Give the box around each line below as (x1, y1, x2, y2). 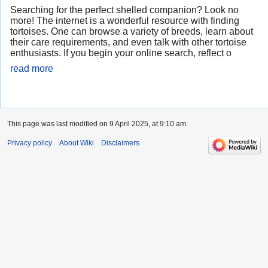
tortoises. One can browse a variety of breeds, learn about (10, 26, 253, 37)
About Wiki (59, 139, 94, 148)
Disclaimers (101, 139, 139, 148)
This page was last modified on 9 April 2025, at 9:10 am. (7, 120, 188, 129)
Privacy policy (7, 139, 52, 148)
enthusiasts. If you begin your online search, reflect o (10, 48, 232, 59)
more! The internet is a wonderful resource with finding (10, 16, 239, 26)
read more (10, 63, 53, 74)
